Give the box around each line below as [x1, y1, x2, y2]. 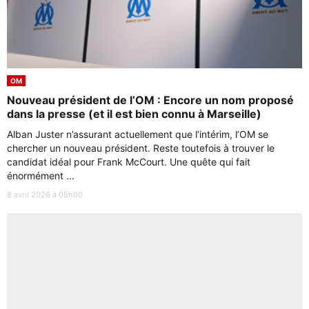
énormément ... [7, 170, 74, 182]
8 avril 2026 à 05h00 [7, 190, 83, 200]
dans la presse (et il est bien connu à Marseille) [7, 107, 261, 121]
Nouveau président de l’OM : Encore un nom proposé [7, 93, 294, 108]
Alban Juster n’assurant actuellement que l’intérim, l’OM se [7, 128, 268, 141]
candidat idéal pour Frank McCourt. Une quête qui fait [7, 156, 250, 168]
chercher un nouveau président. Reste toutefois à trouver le [7, 142, 275, 154]
